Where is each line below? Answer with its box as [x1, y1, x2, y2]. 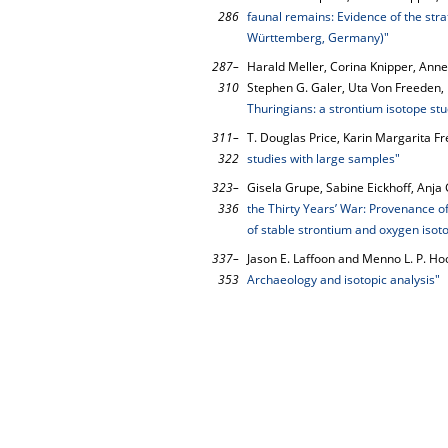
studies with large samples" [247, 150, 400, 167]
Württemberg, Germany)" [247, 29, 389, 46]
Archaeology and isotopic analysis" [247, 271, 440, 288]
